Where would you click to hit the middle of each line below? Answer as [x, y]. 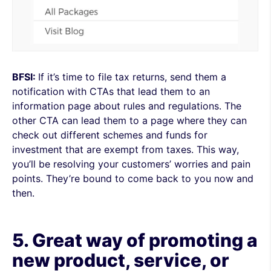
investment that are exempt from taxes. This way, [126, 149]
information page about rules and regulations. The [127, 106]
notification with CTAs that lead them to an [111, 91]
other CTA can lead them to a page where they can [129, 120]
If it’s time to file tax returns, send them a [132, 77]
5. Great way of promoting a [135, 240]
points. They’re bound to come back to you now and [133, 178]
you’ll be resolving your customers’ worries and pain [131, 164]
